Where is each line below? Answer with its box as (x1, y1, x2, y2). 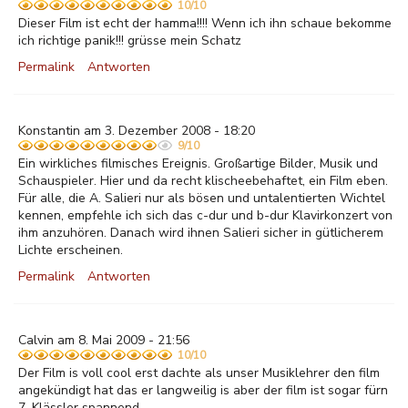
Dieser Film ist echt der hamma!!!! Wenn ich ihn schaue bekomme (18, 15, 392, 32)
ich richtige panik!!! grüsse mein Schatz (18, 32, 241, 49)
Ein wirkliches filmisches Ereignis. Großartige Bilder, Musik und (18, 155, 378, 172)
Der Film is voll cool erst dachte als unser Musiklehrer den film (18, 364, 380, 382)
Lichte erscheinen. (18, 241, 123, 259)
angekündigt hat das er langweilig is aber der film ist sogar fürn (18, 382, 388, 399)
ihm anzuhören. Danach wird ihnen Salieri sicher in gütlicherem (18, 224, 383, 241)
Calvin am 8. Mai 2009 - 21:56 (18, 331, 189, 349)
